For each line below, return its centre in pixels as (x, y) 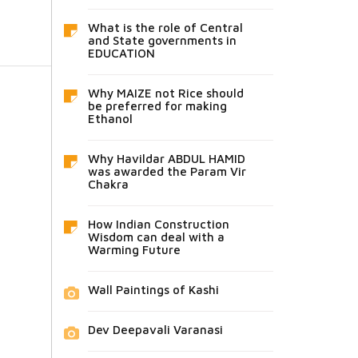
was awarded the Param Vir (167, 171)
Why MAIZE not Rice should (165, 93)
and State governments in (162, 40)
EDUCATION (121, 53)
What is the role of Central (165, 28)
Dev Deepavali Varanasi (155, 330)
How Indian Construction (158, 224)
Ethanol (110, 119)
